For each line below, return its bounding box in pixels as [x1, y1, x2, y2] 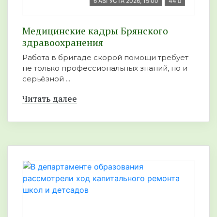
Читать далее [22, 93, 77, 104]
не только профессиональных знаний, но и [22, 63, 187, 73]
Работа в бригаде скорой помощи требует [22, 53, 188, 62]
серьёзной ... [22, 74, 70, 83]
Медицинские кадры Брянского [22, 24, 168, 37]
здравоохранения [22, 36, 103, 49]
